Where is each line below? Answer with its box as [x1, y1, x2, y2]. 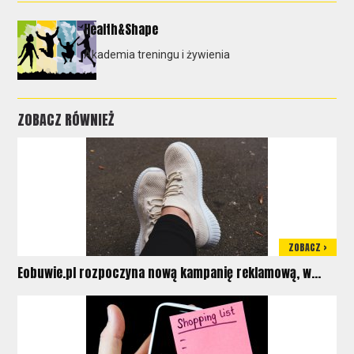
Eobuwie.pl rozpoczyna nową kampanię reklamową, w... [17, 262, 322, 282]
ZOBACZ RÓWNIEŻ [17, 108, 115, 130]
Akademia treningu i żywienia [84, 47, 231, 61]
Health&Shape [84, 19, 159, 39]
